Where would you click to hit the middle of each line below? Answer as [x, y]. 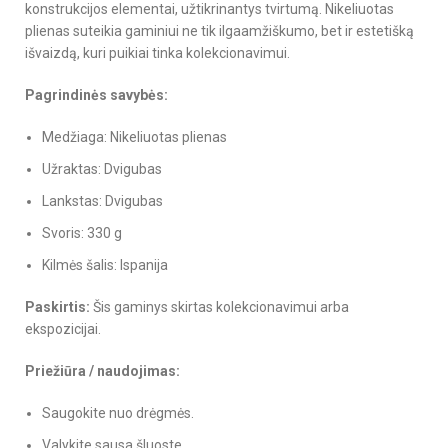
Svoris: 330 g [82, 232]
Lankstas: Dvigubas [102, 200]
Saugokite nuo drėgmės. [118, 412]
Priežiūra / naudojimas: [102, 370]
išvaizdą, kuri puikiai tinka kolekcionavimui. [157, 52]
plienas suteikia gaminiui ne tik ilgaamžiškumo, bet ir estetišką [219, 30]
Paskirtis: [57, 306]
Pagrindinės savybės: [96, 94]
